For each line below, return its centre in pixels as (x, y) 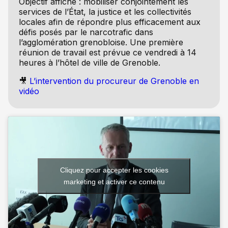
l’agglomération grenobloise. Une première (101, 42)
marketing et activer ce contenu (114, 182)
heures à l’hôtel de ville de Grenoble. (89, 62)
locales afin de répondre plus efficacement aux (109, 22)
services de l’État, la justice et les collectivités (105, 11)
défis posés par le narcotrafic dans (86, 32)
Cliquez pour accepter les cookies (114, 170)
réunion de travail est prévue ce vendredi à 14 (107, 52)
